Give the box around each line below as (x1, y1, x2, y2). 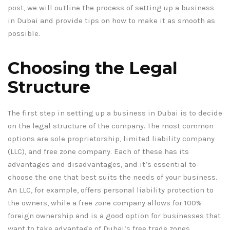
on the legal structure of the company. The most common (8, 121, 214, 131)
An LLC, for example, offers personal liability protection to (8, 185, 214, 195)
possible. (8, 29, 40, 39)
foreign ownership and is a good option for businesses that (8, 211, 221, 221)
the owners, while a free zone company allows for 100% (8, 198, 202, 208)
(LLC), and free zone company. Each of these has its (8, 147, 189, 157)
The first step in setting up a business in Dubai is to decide (8, 108, 222, 118)
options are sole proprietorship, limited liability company (8, 134, 215, 144)
